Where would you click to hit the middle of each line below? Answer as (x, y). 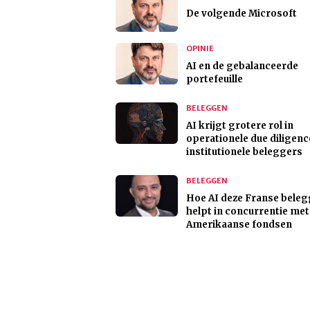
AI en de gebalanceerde (242, 66)
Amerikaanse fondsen (239, 225)
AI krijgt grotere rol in (240, 126)
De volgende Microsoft (241, 14)
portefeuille (215, 80)
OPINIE (200, 49)
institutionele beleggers (244, 152)
